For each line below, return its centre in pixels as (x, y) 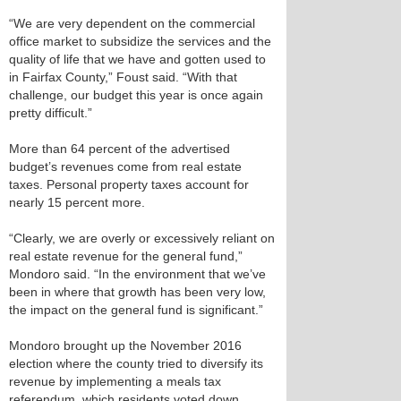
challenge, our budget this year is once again (136, 95)
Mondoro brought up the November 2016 (125, 346)
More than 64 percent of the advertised (119, 149)
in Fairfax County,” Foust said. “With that (123, 77)
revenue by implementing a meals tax (115, 381)
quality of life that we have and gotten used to (137, 59)
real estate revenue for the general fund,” (126, 256)
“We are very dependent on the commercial (132, 23)
